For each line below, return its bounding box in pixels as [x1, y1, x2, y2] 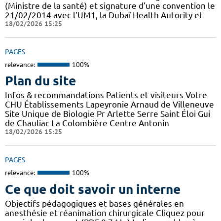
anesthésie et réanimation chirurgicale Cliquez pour [5, 208, 205, 218]
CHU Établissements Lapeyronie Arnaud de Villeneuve [5, 100, 214, 110]
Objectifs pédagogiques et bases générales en [5, 198, 184, 208]
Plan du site [5, 74, 76, 88]
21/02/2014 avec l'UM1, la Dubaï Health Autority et [5, 10, 203, 20]
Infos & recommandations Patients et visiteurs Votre [5, 90, 207, 100]
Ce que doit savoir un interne [5, 182, 181, 196]
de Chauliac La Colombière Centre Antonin [5, 118, 169, 128]
